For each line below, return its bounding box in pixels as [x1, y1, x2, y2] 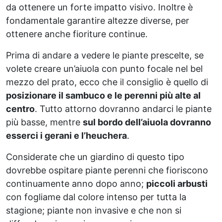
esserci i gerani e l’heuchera [6, 130, 127, 141]
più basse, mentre [6, 116, 83, 127]
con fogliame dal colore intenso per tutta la [6, 191, 186, 202]
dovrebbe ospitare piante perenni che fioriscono [6, 165, 208, 175]
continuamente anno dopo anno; [6, 178, 146, 189]
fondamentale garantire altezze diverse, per [6, 15, 189, 26]
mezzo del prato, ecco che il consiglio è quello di [6, 76, 208, 87]
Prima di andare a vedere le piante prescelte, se [6, 50, 204, 60]
